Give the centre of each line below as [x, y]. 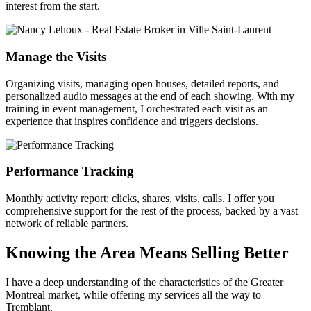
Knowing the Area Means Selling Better [147, 252]
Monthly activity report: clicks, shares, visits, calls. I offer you [140, 198]
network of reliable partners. [67, 223]
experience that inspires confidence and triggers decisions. [132, 121]
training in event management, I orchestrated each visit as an [137, 108]
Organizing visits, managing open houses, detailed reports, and [142, 83]
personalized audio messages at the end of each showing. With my [150, 96]
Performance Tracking [70, 171]
